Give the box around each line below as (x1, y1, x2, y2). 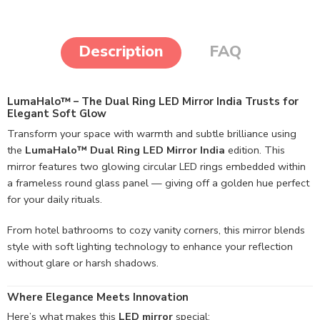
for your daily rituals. (7, 191, 102, 206)
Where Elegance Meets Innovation (7, 289, 189, 304)
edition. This (225, 142, 285, 157)
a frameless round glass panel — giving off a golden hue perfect (7, 175, 309, 190)
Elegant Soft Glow (7, 106, 106, 121)
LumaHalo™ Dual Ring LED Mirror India (25, 142, 225, 157)
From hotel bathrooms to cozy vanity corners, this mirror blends (7, 222, 305, 237)
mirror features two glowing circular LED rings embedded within (7, 159, 306, 174)
